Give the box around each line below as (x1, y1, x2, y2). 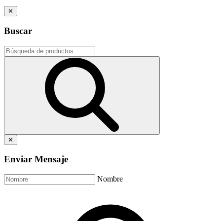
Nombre (97, 175, 123, 184)
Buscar (4, 25, 32, 36)
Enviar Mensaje (4, 154, 68, 165)
